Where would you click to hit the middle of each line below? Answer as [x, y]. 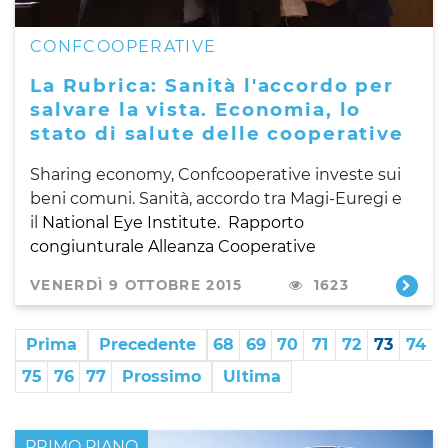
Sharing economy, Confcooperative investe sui [215, 174]
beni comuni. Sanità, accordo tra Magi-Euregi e [216, 198]
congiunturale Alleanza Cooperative [173, 246]
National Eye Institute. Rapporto [173, 222]
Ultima [252, 376]
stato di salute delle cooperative [217, 133]
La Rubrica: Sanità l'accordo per [212, 85]
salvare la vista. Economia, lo [196, 109]
